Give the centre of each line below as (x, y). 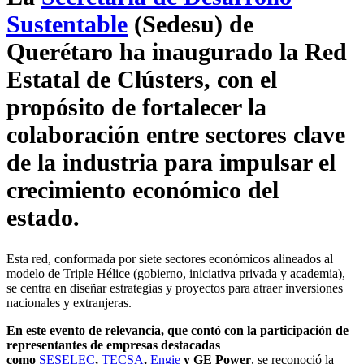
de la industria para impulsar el (171, 162)
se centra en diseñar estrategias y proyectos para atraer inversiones (175, 288)
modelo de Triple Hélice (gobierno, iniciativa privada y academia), (176, 274)
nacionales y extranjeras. (69, 303)
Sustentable (67, 24)
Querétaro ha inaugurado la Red (177, 52)
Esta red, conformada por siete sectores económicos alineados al (170, 259)
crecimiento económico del (143, 190)
